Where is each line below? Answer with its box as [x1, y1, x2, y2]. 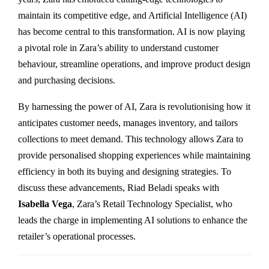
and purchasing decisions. [18, 74, 115, 85]
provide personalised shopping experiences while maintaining [18, 150, 250, 160]
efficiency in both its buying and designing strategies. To [18, 166, 231, 177]
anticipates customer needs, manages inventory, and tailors [18, 117, 238, 128]
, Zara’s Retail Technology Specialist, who [72, 198, 232, 209]
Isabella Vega [18, 198, 72, 209]
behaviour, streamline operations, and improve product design [18, 58, 250, 69]
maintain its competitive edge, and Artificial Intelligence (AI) [18, 10, 247, 20]
